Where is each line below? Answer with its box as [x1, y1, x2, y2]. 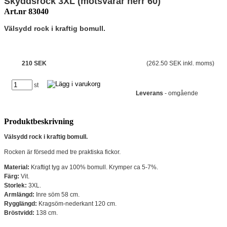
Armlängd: [4, 191, 34, 198]
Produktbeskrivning [4, 117, 73, 126]
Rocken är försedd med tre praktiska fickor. [4, 148, 121, 156]
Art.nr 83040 [4, 7, 49, 16]
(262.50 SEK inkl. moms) [146, 60, 214, 67]
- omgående [163, 90, 198, 97]
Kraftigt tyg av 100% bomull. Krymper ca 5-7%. [29, 164, 158, 171]
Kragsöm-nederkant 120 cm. [37, 200, 117, 207]
